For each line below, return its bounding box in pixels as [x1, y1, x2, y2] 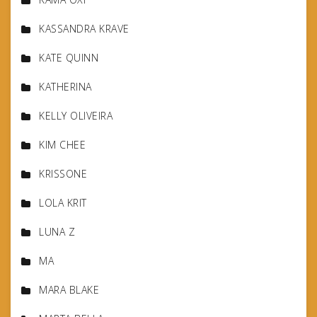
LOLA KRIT [39, 195, 87, 209]
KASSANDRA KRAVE [39, 21, 129, 35]
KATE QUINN [39, 50, 98, 64]
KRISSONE [39, 166, 87, 180]
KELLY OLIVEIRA [39, 108, 113, 122]
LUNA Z [39, 224, 75, 238]
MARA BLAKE [39, 282, 99, 296]
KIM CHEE [39, 137, 86, 151]
